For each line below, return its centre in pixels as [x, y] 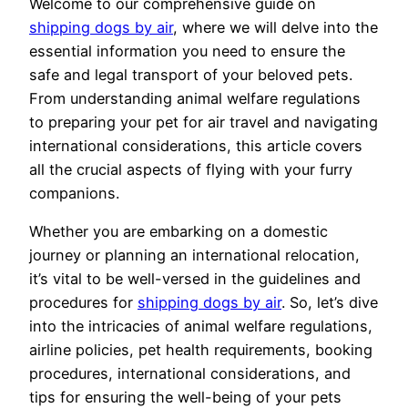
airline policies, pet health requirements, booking [201, 349]
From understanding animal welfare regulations [195, 98]
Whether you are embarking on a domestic [178, 231]
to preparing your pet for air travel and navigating [204, 122]
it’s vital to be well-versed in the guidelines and [195, 278]
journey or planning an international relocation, [194, 255]
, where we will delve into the [275, 27]
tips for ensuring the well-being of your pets [185, 397]
